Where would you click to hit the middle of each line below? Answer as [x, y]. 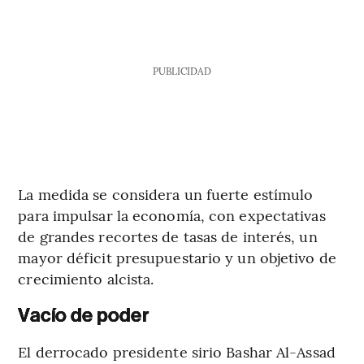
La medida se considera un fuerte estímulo [166, 194]
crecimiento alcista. [86, 279]
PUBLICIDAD [182, 71]
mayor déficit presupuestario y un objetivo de [177, 258]
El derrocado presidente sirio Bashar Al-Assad [177, 352]
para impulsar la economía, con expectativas [172, 215]
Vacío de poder [83, 316]
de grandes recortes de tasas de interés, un [168, 236]
